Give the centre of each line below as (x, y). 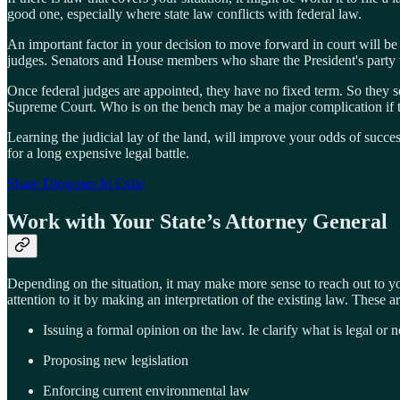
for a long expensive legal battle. (98, 153)
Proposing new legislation (116, 360)
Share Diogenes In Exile (76, 183)
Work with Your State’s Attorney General (197, 221)
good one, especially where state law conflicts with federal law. (184, 13)
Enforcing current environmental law (146, 390)
